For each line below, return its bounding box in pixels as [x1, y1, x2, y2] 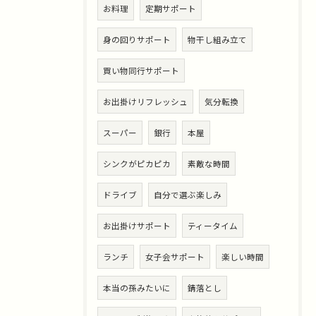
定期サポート [145, 3, 196, 14]
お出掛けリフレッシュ [103, 96, 188, 107]
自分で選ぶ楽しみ [154, 189, 221, 200]
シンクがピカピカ [103, 158, 171, 169]
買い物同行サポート [103, 65, 179, 76]
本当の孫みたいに [103, 282, 171, 293]
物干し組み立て [188, 34, 247, 45]
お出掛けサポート [103, 220, 171, 231]
